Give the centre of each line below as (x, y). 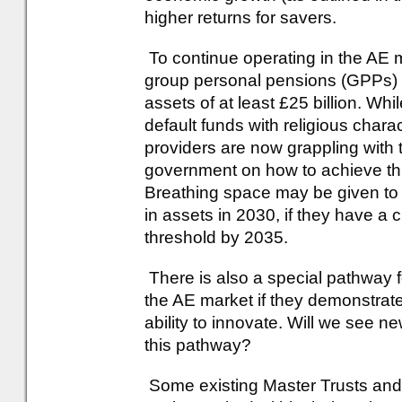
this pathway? (198, 345)
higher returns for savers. (240, 17)
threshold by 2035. (216, 237)
